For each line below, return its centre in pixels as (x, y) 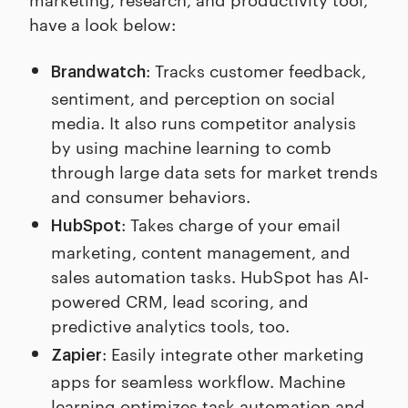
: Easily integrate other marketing (233, 353)
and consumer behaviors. (151, 196)
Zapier (76, 356)
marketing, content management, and (201, 251)
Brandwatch (98, 72)
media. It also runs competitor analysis (204, 122)
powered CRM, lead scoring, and (180, 301)
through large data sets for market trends (214, 171)
